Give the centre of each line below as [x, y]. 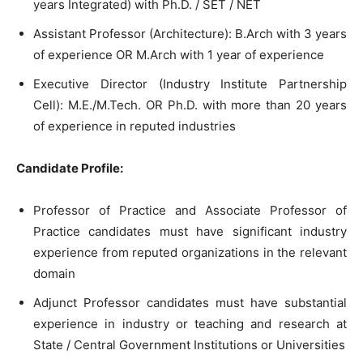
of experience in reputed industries [135, 126]
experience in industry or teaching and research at [190, 324]
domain [54, 273]
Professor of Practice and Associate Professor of [190, 210]
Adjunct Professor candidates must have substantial [190, 303]
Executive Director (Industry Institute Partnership [190, 84]
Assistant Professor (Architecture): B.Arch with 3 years [190, 34]
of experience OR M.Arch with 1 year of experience [179, 55]
